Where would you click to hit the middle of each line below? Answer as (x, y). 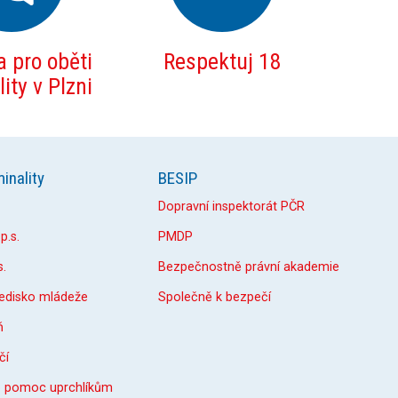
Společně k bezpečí (215, 298)
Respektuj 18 (222, 62)
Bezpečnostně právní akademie (249, 267)
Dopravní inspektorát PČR (231, 207)
